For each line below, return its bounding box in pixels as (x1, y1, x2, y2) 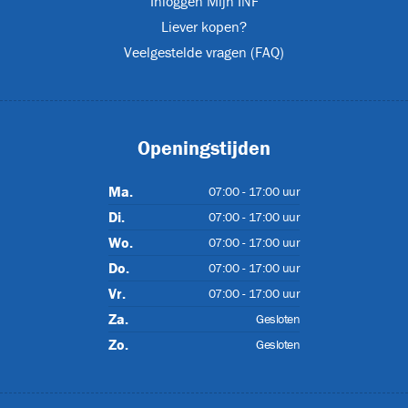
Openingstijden (138, 136, 270, 161)
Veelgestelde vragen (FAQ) (124, 43, 284, 62)
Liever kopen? (161, 17, 247, 36)
